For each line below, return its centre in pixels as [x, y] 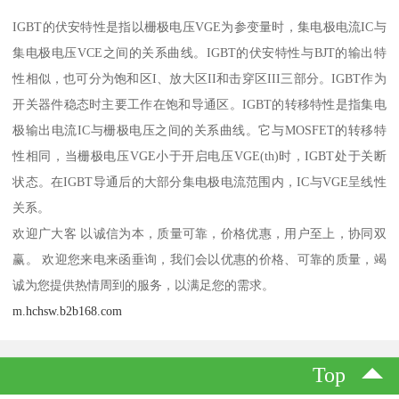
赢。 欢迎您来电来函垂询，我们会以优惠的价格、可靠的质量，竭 [199, 260]
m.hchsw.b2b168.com [68, 311]
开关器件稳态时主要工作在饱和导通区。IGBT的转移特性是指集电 [199, 105]
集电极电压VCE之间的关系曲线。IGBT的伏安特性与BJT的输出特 [199, 53]
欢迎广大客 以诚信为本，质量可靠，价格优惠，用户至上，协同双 [199, 234]
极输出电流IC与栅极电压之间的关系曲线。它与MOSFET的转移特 [199, 130]
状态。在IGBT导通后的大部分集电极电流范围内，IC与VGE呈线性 [199, 182]
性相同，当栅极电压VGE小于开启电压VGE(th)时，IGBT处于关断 [199, 156]
